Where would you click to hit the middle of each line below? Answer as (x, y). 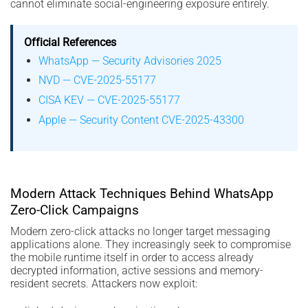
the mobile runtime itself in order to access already (132, 258)
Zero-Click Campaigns (75, 210)
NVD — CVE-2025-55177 (97, 80)
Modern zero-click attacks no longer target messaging (140, 232)
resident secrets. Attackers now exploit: (104, 284)
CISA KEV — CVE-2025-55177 (109, 100)
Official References (70, 42)
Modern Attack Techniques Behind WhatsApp (142, 193)
